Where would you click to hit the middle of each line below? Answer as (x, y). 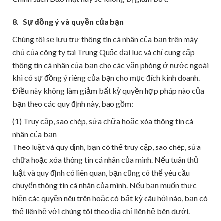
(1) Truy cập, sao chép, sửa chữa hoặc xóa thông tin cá (103, 121)
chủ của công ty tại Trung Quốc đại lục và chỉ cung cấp (104, 52)
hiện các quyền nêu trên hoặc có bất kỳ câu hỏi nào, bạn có (110, 198)
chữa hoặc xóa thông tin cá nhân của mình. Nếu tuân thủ (105, 160)
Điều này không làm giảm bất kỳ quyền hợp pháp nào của (108, 91)
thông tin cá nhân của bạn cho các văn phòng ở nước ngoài (110, 65)
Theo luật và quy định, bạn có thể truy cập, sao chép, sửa (107, 147)
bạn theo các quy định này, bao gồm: (73, 103)
